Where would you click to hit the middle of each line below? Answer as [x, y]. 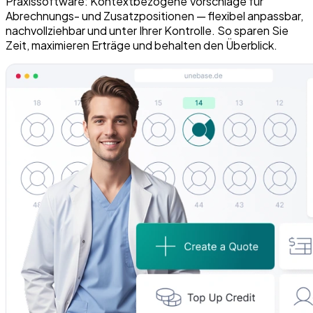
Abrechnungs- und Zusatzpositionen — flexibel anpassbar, [154, 16]
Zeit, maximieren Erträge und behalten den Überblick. [141, 45]
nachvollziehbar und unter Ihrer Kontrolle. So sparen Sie [147, 31]
